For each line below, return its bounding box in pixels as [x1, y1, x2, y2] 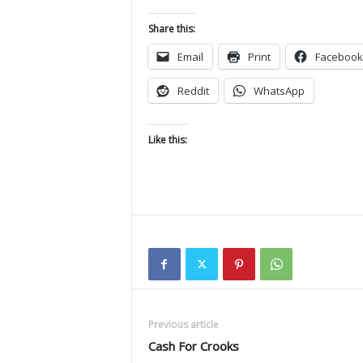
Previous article [147, 318, 219, 331]
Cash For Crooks [147, 338, 239, 354]
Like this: [147, 133, 187, 147]
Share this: [147, 22, 195, 36]
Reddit [177, 83, 209, 98]
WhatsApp [253, 83, 305, 98]
